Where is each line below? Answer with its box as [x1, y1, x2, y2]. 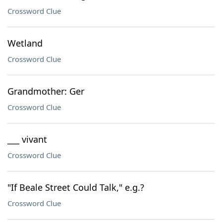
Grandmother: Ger [7, 85, 84, 97]
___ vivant [7, 133, 47, 145]
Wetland [7, 37, 43, 49]
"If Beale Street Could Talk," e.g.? [7, 181, 144, 193]
